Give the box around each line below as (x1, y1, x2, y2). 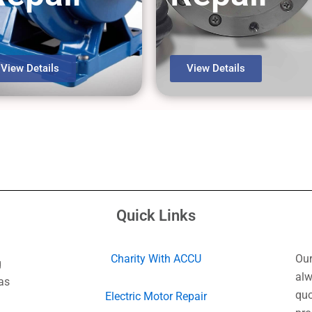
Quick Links (116, 207, 196, 224)
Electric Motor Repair (104, 290, 207, 304)
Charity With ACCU (110, 252, 201, 266)
